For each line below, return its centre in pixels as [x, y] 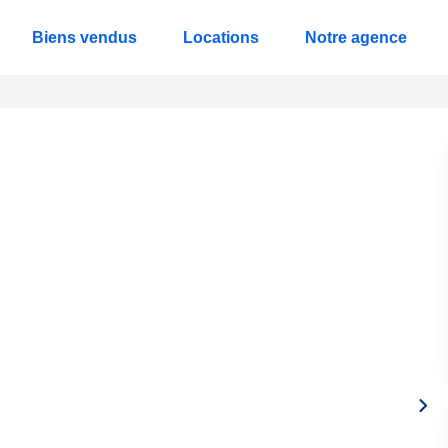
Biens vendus [84, 37]
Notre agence [356, 37]
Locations [221, 37]
